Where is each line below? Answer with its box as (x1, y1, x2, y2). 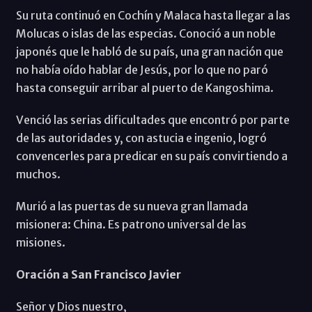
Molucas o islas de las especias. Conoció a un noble (15, 26, 276, 41)
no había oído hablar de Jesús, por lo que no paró (15, 63, 268, 77)
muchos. (15, 167, 61, 182)
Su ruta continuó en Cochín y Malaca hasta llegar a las (15, 8, 290, 23)
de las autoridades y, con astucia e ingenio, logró (15, 131, 267, 146)
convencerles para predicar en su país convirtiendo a (15, 149, 288, 164)
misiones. (15, 235, 65, 250)
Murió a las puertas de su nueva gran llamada (15, 199, 248, 214)
